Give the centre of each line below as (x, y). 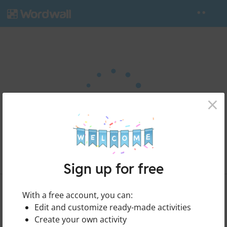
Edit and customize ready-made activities (113, 207)
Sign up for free (113, 168)
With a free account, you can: (78, 195)
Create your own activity (81, 219)
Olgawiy (33, 205)
